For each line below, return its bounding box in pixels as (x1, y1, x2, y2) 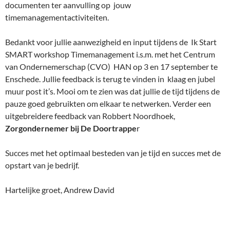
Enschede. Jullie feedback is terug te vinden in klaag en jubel (5, 74, 215, 84)
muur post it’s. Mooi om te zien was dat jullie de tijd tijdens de (5, 86, 220, 97)
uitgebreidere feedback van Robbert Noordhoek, (5, 111, 175, 121)
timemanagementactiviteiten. (5, 12, 109, 23)
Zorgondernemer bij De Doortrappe (5, 123, 137, 133)
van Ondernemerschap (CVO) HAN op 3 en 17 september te (5, 62, 218, 72)
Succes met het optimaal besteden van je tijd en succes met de (5, 148, 221, 158)
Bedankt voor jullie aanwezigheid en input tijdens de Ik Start (5, 37, 217, 47)
